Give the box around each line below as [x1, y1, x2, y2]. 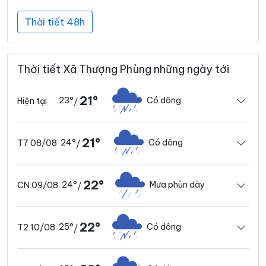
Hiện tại [17, 95, 47, 106]
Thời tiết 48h [25, 15, 85, 28]
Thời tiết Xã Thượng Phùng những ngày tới [17, 62, 229, 76]
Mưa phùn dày [150, 179, 205, 191]
